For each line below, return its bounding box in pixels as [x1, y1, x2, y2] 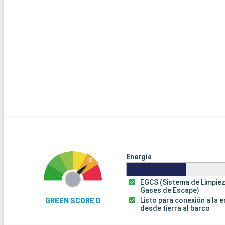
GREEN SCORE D [45, 197, 101, 205]
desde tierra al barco [140, 204, 210, 213]
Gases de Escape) [140, 186, 200, 195]
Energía [126, 153, 152, 161]
